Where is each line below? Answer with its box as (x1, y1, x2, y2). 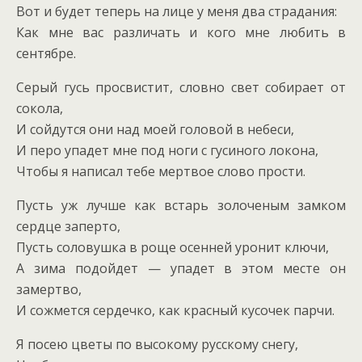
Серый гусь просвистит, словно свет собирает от (16, 78, 346, 97)
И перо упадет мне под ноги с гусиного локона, (16, 141, 318, 160)
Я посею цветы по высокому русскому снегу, (16, 335, 298, 354)
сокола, (16, 99, 63, 118)
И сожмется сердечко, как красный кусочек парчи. (16, 301, 335, 320)
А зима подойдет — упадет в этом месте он (16, 259, 346, 278)
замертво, (16, 280, 82, 299)
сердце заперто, (16, 217, 120, 236)
